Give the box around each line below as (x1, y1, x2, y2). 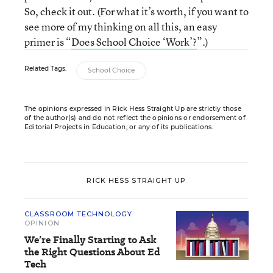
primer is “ (24, 35, 71, 49)
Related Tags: (24, 65, 66, 73)
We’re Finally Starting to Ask (24, 233, 157, 247)
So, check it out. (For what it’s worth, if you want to (24, 4, 249, 18)
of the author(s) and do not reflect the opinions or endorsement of (24, 114, 246, 122)
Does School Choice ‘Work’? (71, 35, 197, 49)
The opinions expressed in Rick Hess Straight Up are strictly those (24, 105, 241, 113)
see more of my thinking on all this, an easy (24, 19, 217, 34)
